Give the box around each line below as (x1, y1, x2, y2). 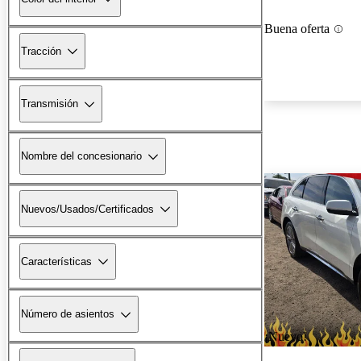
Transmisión (21, 98, 78, 110)
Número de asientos (21, 308, 114, 321)
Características (21, 255, 92, 268)
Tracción (21, 44, 61, 57)
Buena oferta (264, 22, 330, 36)
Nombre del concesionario (21, 150, 142, 163)
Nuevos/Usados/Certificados (21, 202, 154, 215)
